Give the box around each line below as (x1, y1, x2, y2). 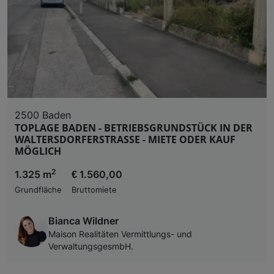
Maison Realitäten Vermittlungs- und (48, 229, 192, 239)
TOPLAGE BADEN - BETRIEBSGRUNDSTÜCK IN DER (15, 120, 253, 135)
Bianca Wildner (48, 214, 119, 227)
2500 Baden (15, 108, 71, 121)
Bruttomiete (72, 185, 117, 194)
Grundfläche (15, 185, 62, 194)
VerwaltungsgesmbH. (48, 241, 133, 251)
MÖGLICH (15, 144, 61, 158)
